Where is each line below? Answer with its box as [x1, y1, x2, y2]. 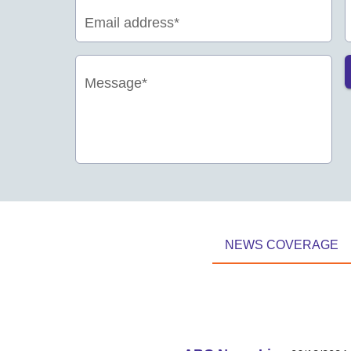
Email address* [85, 13, 179, 31]
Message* [85, 74, 147, 91]
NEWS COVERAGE [225, 237, 338, 251]
